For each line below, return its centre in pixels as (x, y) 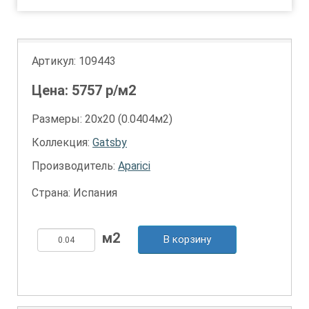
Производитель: (75, 166)
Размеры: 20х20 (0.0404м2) (102, 119)
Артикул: (55, 61)
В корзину (187, 239)
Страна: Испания (74, 193)
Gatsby (110, 142)
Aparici (134, 166)
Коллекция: (62, 142)
